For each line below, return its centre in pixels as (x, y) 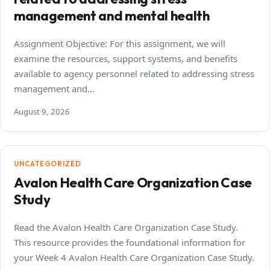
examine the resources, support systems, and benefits (126, 58)
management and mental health (112, 15)
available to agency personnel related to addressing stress (134, 73)
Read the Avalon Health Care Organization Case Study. (126, 227)
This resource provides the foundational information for (130, 242)
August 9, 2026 (42, 111)
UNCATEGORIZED (48, 163)
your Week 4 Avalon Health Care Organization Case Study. (134, 257)
